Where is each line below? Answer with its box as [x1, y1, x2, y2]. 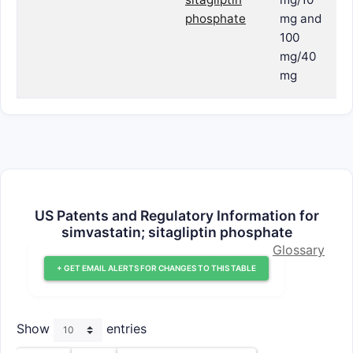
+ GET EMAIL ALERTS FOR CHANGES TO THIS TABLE [57, 263, 256, 273]
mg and [280, 11, 321, 26]
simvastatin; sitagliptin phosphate [61, 224, 292, 240]
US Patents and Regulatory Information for [34, 207, 319, 224]
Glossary [273, 242, 325, 258]
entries [102, 321, 147, 337]
